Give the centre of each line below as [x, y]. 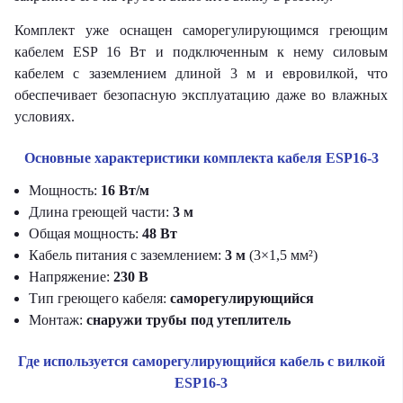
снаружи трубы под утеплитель [188, 320]
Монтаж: [58, 320]
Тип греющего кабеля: [99, 298]
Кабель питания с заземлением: [127, 255]
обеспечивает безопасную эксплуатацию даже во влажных [201, 95]
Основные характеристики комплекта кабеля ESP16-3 [201, 158]
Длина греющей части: [101, 212]
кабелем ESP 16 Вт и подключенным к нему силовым [201, 52]
